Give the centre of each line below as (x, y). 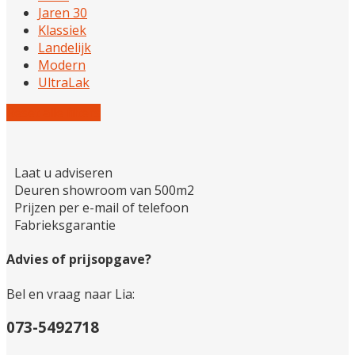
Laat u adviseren (63, 173)
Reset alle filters (53, 113)
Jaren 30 (63, 13)
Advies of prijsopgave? (79, 260)
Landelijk (65, 48)
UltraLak (64, 83)
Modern (62, 65)
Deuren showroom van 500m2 (104, 191)
